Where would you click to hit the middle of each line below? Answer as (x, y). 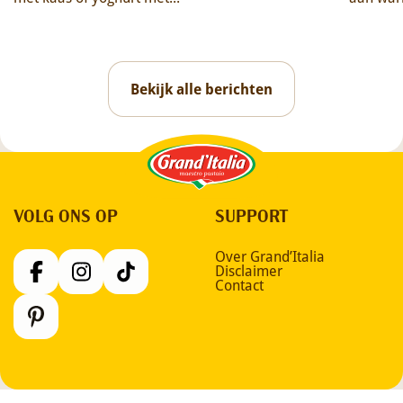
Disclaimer (249, 271)
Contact (239, 285)
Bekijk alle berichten (201, 90)
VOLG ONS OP (66, 215)
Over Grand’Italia (270, 256)
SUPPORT (252, 215)
